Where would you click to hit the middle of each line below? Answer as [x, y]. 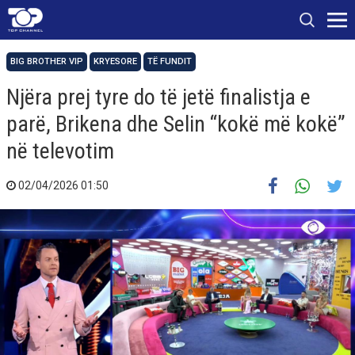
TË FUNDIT [170, 61]
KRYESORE [115, 61]
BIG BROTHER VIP [47, 61]
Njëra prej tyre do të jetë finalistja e [158, 97]
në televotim [60, 151]
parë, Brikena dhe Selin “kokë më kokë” [176, 124]
